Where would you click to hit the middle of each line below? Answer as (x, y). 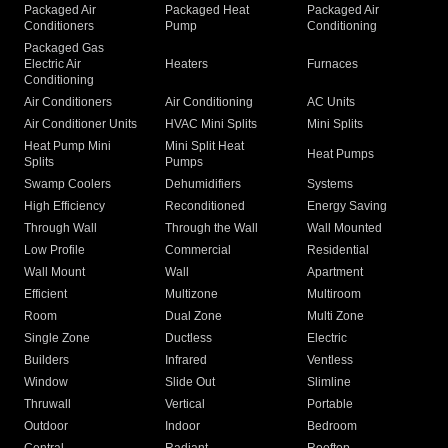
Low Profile (54, 250)
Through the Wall (212, 228)
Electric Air (52, 64)
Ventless (329, 360)
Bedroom (331, 426)
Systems (329, 184)
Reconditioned (205, 206)
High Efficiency (64, 206)
